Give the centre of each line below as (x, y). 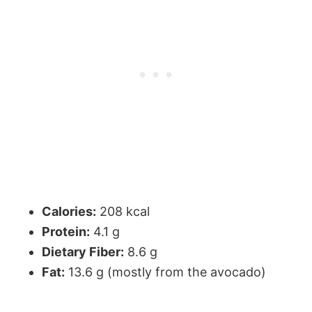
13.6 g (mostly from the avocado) (165, 272)
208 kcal (123, 212)
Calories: (69, 212)
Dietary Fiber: (83, 252)
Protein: (66, 232)
